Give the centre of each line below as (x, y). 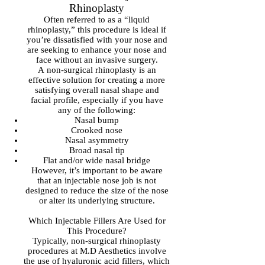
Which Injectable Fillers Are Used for (97, 221)
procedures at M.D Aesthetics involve (97, 251)
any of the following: (97, 110)
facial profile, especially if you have (97, 100)
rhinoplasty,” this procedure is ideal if (97, 30)
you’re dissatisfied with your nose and (97, 40)
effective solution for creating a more (97, 80)
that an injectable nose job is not (97, 180)
